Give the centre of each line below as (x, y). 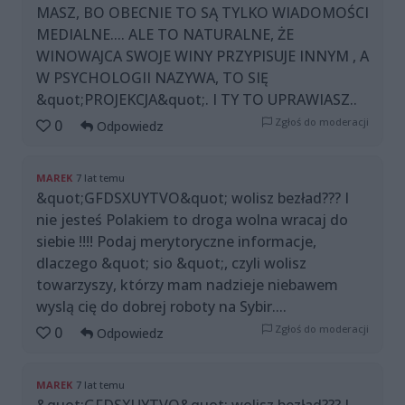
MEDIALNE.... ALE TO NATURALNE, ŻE (165, 35)
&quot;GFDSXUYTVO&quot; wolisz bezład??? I (193, 198)
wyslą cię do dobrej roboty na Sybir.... (161, 307)
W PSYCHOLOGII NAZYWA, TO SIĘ (152, 78)
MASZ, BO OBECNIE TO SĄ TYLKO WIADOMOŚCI (202, 13)
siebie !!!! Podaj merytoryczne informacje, (176, 242)
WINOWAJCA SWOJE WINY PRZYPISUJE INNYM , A (202, 57)
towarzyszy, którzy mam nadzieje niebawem (187, 285)
